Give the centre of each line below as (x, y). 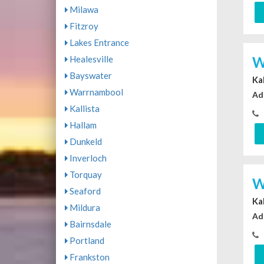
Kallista (83, 109)
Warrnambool (95, 92)
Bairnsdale (89, 224)
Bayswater (90, 76)
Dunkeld (85, 142)
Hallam (82, 125)
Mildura (84, 208)
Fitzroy (83, 26)
